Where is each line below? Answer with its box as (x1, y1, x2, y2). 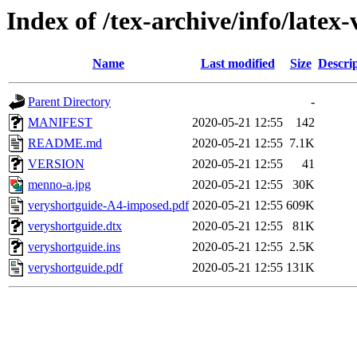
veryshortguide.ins (28, 240, 120, 254)
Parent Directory (28, 95, 111, 109)
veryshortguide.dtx (28, 219, 122, 233)
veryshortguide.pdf (28, 261, 123, 275)
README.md (28, 136, 102, 151)
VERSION (28, 157, 84, 171)
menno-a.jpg (28, 178, 91, 192)
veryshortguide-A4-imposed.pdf (28, 198, 189, 213)
